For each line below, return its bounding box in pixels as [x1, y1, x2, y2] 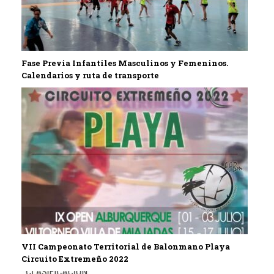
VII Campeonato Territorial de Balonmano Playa [21, 240, 230, 252]
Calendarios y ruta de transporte [21, 69, 159, 81]
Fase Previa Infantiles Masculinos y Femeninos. [21, 57, 228, 68]
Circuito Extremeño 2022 [21, 253, 128, 264]
